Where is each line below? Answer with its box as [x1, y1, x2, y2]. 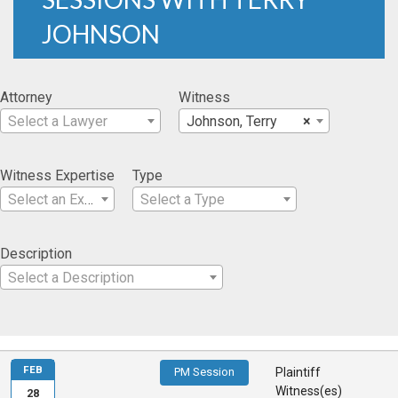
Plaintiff [275, 365, 322, 380]
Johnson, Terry [187, 112, 277, 130]
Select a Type [140, 190, 225, 208]
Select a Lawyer [8, 112, 107, 130]
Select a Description [8, 268, 134, 286]
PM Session [174, 365, 235, 379]
